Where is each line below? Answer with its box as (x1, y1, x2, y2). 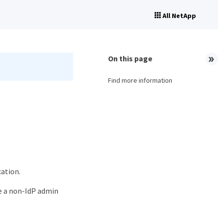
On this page (108, 54, 152, 63)
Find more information (108, 76, 172, 85)
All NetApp (163, 11, 196, 20)
